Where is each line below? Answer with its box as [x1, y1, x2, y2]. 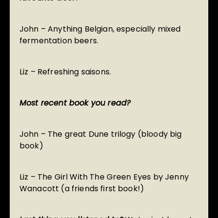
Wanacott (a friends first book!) [19, 183, 145, 195]
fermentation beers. [19, 35, 99, 47]
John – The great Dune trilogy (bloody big [19, 128, 182, 140]
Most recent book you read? [19, 97, 131, 109]
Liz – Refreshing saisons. [19, 66, 111, 78]
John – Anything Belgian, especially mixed [19, 23, 181, 35]
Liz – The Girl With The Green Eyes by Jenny [19, 171, 189, 183]
